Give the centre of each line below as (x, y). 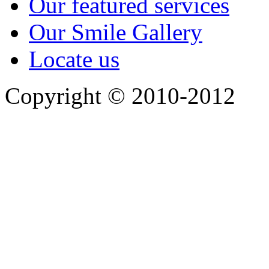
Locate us (74, 59)
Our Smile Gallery (116, 32)
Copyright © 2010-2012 (120, 95)
